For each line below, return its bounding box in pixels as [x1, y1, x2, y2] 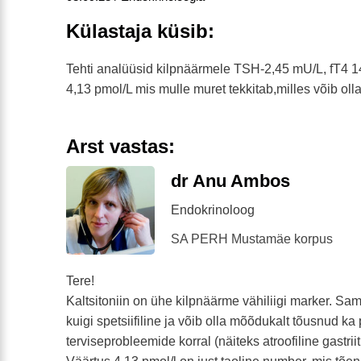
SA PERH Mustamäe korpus [171, 231, 333, 246]
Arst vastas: [66, 135, 175, 157]
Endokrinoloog [171, 202, 255, 217]
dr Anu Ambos [171, 170, 290, 191]
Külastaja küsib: [66, 19, 214, 42]
